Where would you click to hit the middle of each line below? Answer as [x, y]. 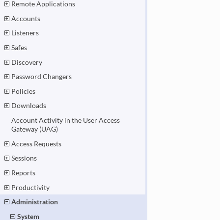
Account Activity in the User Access [66, 120]
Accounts [26, 18]
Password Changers [42, 77]
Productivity [31, 187]
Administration [35, 202]
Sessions [24, 158]
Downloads [29, 106]
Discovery [27, 62]
